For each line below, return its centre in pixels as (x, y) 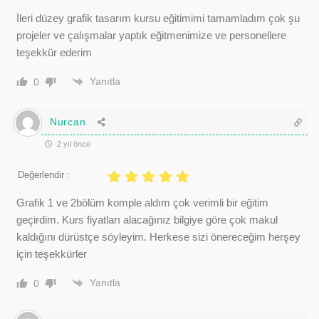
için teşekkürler (52, 253)
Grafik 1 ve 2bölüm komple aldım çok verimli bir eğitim (142, 202)
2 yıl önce (73, 143)
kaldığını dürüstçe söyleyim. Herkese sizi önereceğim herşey (158, 236)
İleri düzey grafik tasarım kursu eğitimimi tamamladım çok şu (158, 18)
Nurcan (68, 122)
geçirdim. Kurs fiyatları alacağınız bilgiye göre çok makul (147, 219)
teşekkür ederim (54, 52)
